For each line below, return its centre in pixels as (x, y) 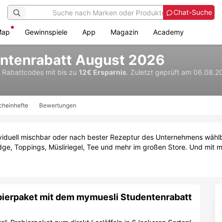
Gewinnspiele (46, 32)
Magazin (124, 32)
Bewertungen (58, 105)
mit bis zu (62, 72)
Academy (168, 32)
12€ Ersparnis (103, 72)
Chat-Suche (193, 12)
